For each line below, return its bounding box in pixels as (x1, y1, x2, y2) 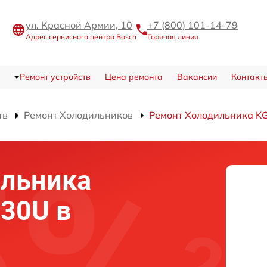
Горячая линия (147, 32, 198, 42)
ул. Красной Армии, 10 (26, 19, 132, 32)
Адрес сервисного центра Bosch (26, 32, 136, 42)
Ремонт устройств (19, 71, 91, 82)
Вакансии (176, 71, 217, 82)
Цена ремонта (104, 71, 163, 82)
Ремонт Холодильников (24, 108, 133, 121)
